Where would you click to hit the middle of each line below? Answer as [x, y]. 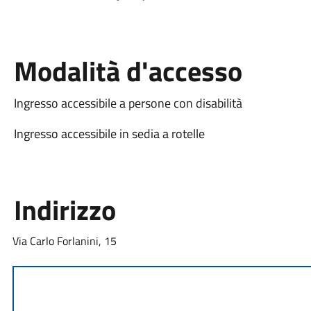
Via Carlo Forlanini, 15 [64, 241]
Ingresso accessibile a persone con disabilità [128, 103]
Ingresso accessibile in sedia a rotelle [109, 133]
